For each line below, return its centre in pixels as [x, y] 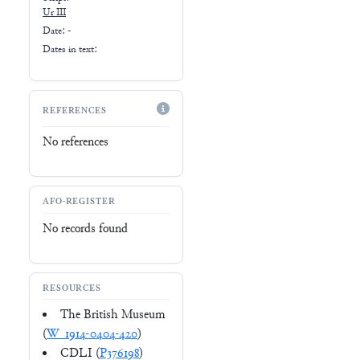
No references [76, 142]
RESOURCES [72, 289]
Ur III [54, 13]
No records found [85, 229]
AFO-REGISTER [79, 202]
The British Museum [112, 316]
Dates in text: [70, 49]
